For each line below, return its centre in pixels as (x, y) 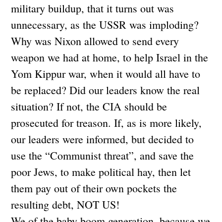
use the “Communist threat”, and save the (103, 155)
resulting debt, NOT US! (65, 204)
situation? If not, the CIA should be (89, 106)
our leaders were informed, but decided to (103, 139)
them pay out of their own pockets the (94, 188)
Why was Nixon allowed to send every (95, 41)
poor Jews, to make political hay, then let (101, 171)
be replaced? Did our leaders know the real (106, 90)
